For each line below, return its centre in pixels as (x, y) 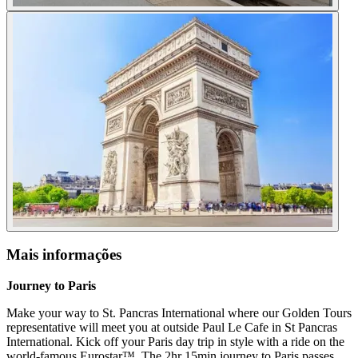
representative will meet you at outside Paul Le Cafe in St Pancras (172, 328)
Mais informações (64, 255)
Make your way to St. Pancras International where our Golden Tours (179, 313)
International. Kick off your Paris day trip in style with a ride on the (175, 342)
